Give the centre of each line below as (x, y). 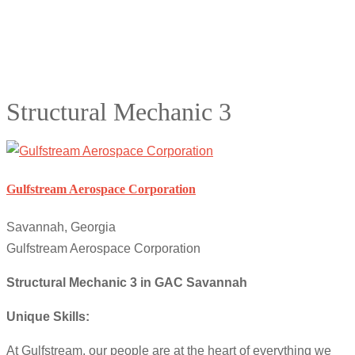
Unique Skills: (48, 317)
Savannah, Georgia (61, 227)
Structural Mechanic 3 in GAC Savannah (127, 283)
